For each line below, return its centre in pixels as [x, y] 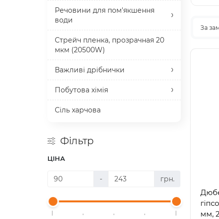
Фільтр [77, 141]
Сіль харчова [78, 110]
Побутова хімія [81, 90]
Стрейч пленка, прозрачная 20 [109, 40]
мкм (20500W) [80, 50]
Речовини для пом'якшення [105, 10]
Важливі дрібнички [90, 70]
